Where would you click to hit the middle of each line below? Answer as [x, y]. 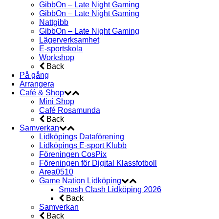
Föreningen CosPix [73, 154]
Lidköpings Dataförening [82, 136]
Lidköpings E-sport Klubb [83, 145]
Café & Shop [42, 92]
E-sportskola [61, 48]
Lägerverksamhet [69, 40]
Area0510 [56, 172]
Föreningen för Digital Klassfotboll [98, 163]
